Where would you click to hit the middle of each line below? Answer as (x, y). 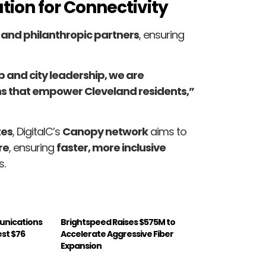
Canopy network (105, 132)
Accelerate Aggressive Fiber (117, 234)
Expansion (81, 246)
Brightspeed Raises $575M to (118, 222)
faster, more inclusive (111, 148)
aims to (167, 132)
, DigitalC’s (37, 132)
